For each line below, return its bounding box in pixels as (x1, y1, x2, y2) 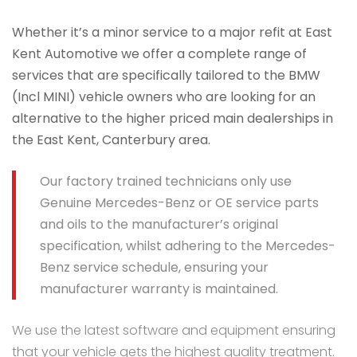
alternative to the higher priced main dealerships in (12, 109, 333, 128)
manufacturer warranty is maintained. (40, 280, 278, 299)
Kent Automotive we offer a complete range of (12, 45, 307, 64)
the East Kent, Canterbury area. (12, 131, 214, 150)
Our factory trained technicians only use (40, 172, 292, 191)
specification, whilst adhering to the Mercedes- (40, 237, 335, 256)
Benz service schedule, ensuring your (40, 258, 269, 277)
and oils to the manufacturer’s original (40, 215, 278, 234)
